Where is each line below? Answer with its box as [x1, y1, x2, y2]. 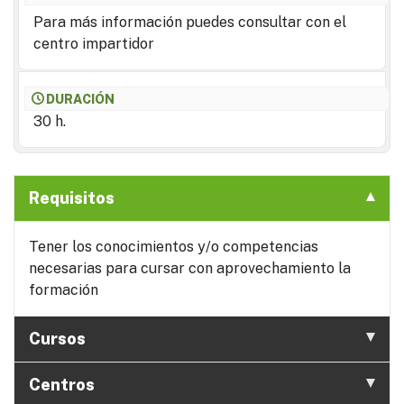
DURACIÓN [46, 91, 115, 106]
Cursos [29, 328, 86, 348]
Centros [29, 374, 95, 394]
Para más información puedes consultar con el [33, 13, 346, 31]
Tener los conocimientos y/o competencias [29, 237, 318, 255]
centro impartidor [33, 34, 154, 52]
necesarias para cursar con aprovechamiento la [29, 259, 351, 277]
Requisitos [29, 188, 115, 207]
